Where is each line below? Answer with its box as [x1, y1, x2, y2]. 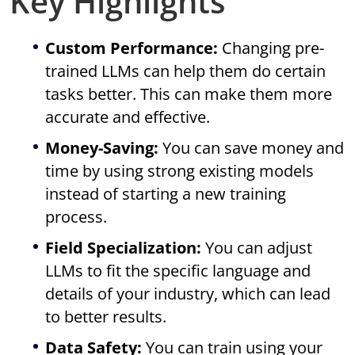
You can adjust [201, 237, 313, 259]
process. [45, 206, 108, 228]
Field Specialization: [45, 237, 202, 259]
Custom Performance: [45, 37, 219, 59]
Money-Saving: [45, 137, 159, 159]
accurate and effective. [45, 106, 211, 128]
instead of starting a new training [45, 183, 287, 205]
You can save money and [158, 137, 345, 159]
